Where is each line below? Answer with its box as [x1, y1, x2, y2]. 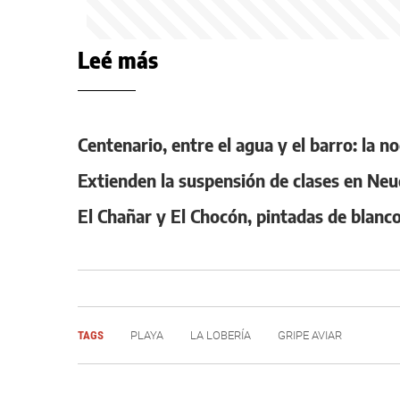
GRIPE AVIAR [278, 329, 342, 342]
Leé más [78, 46, 158, 73]
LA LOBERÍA [190, 329, 251, 342]
